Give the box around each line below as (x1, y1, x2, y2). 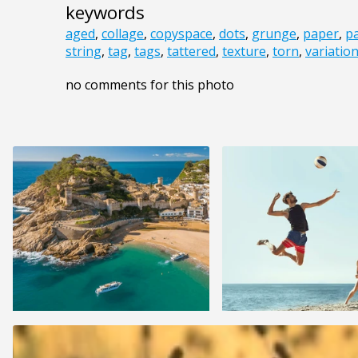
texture (222, 42, 266, 61)
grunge (252, 25, 296, 43)
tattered (167, 42, 216, 61)
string (66, 42, 101, 61)
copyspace (150, 25, 213, 43)
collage (101, 25, 144, 43)
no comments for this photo (66, 76, 234, 94)
